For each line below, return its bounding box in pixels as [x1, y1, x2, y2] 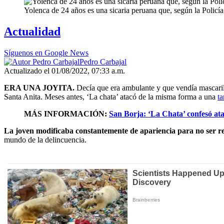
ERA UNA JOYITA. [4, 83, 74, 92]
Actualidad [4, 25, 60, 38]
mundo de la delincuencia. [4, 135, 86, 144]
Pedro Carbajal [79, 57, 126, 66]
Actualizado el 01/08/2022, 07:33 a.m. [4, 66, 125, 75]
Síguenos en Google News [4, 48, 88, 57]
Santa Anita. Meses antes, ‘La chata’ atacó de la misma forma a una [4, 92, 217, 101]
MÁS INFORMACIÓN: [24, 109, 109, 118]
